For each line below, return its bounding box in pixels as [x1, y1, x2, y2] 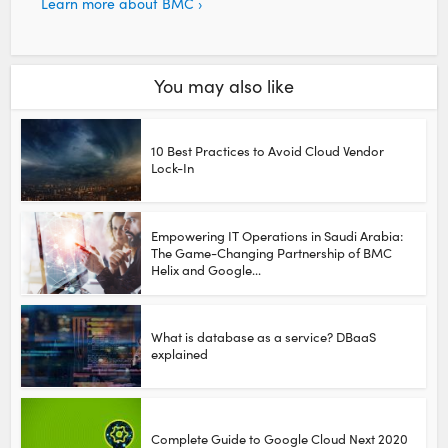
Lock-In [151, 158, 195, 177]
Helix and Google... [151, 260, 262, 279]
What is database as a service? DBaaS [151, 327, 377, 346]
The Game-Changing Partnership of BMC [151, 243, 393, 262]
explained [151, 344, 209, 363]
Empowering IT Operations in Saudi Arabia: [151, 226, 404, 245]
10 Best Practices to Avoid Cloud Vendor [151, 141, 385, 160]
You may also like [154, 73, 294, 98]
